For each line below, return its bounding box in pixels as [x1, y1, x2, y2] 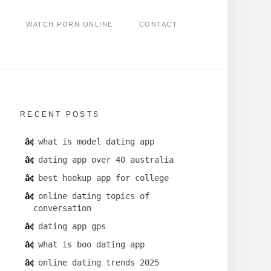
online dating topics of [38, 191, 149, 201]
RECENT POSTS [20, 110, 100, 119]
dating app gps [38, 221, 106, 232]
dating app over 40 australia [38, 155, 174, 165]
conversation [33, 203, 91, 214]
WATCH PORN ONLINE [26, 21, 113, 28]
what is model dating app [38, 137, 154, 147]
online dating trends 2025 [38, 258, 159, 268]
